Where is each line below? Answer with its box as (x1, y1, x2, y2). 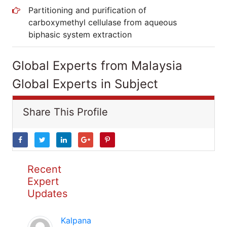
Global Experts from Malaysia (12, 58, 182, 73)
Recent (27, 163, 61, 175)
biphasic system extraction (28, 29, 132, 40)
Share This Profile (23, 106, 108, 118)
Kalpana (61, 215, 91, 225)
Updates (27, 187, 67, 200)
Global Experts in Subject (12, 77, 158, 91)
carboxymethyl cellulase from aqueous (28, 17, 177, 27)
